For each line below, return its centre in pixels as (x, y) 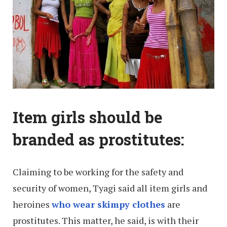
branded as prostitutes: (99, 140)
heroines (32, 204)
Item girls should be (87, 117)
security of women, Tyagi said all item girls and (110, 188)
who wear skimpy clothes (108, 204)
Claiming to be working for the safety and (98, 172)
